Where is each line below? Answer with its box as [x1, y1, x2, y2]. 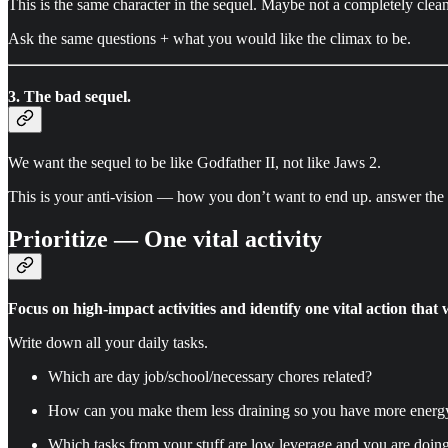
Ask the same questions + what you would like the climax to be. [8, 30, 411, 48]
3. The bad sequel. [8, 87, 131, 105]
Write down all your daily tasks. [8, 333, 208, 351]
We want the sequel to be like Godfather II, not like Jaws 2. [8, 153, 381, 171]
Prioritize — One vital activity [8, 225, 322, 252]
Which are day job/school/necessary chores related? [48, 367, 372, 385]
